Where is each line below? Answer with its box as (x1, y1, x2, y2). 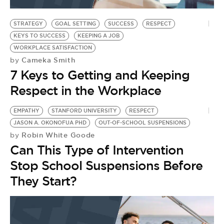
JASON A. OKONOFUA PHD (13, 119, 86, 126)
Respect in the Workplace (10, 82, 161, 98)
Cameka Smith (19, 55, 75, 64)
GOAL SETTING (55, 20, 96, 27)
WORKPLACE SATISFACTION (13, 44, 92, 51)
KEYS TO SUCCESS (13, 32, 65, 39)
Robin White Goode (19, 130, 95, 139)
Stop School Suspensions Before (10, 157, 202, 173)
